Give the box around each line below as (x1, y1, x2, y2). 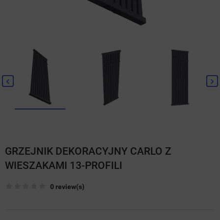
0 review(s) (50, 182, 84, 191)
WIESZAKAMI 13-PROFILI (5, 160, 122, 172)
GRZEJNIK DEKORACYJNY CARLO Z (5, 145, 171, 158)
